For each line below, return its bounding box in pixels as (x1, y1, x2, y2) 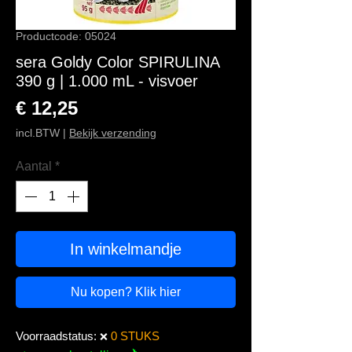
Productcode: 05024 (16, 30, 116, 42)
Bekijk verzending (69, 126, 156, 139)
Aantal (16, 159, 52, 173)
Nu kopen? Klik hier (71, 285, 181, 299)
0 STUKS (111, 329, 163, 343)
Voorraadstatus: (16, 329, 100, 343)
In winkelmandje (70, 240, 181, 258)
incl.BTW (16, 126, 63, 139)
